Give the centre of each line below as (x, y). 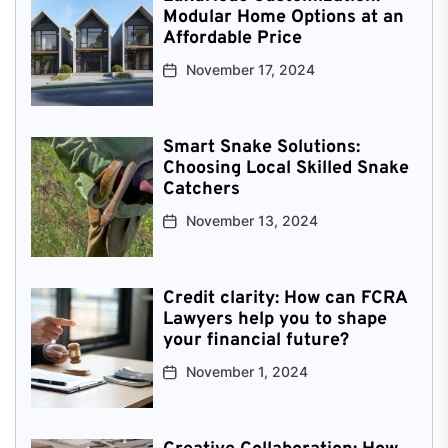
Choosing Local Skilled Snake (285, 168)
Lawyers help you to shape (274, 319)
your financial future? (255, 340)
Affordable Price (232, 38)
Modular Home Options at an (283, 17)
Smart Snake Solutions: (261, 147)
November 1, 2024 (246, 371)
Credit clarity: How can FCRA (284, 298)
